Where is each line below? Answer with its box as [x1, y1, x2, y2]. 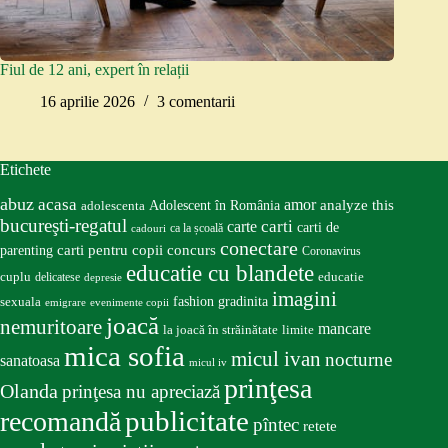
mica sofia [64, 340, 185, 373]
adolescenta [81, 199, 145, 214]
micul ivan [231, 348, 321, 371]
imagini [272, 287, 337, 312]
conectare [220, 237, 298, 260]
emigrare [45, 296, 86, 309]
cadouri [131, 223, 166, 235]
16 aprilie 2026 [40, 93, 135, 111]
